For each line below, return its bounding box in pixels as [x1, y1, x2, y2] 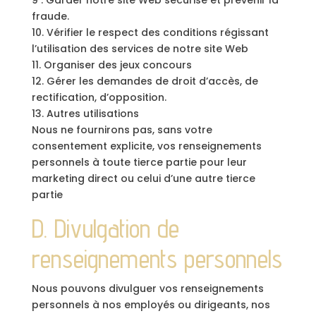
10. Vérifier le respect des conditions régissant [31, 25, 269, 39]
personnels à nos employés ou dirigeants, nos [31, 298, 270, 312]
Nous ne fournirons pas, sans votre [31, 123, 212, 137]
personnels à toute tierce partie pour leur [31, 155, 247, 169]
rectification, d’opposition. [31, 90, 166, 104]
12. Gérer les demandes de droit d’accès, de [31, 74, 258, 88]
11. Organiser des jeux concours [31, 58, 192, 72]
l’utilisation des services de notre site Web [31, 42, 248, 56]
